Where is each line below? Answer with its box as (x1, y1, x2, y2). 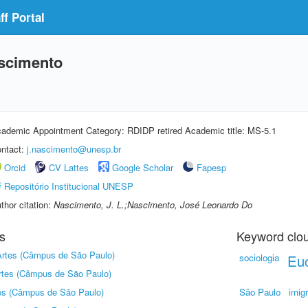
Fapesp (197, 161, 226, 174)
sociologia (239, 251, 279, 264)
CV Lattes (49, 161, 89, 174)
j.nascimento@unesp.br (27, 142, 121, 155)
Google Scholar (112, 161, 173, 174)
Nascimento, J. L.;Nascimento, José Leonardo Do (54, 198, 252, 211)
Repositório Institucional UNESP (4, 179, 133, 192)
